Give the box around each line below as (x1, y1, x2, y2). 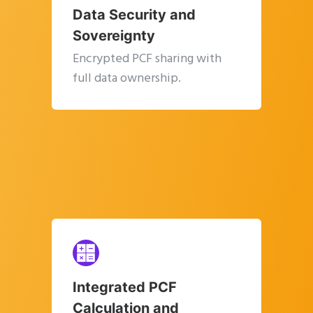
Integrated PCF (73, 279, 177, 296)
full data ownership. (73, 68, 181, 89)
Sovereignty (73, 27, 155, 45)
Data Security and (73, 6, 196, 24)
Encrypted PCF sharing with (73, 49, 221, 70)
